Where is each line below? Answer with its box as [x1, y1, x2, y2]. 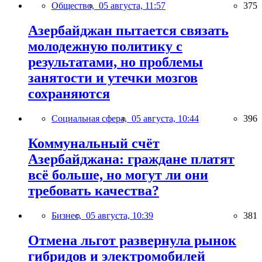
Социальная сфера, [51, 113, 132, 123]
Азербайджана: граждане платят [28, 151, 235, 167]
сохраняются [28, 85, 110, 101]
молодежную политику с [28, 38, 182, 54]
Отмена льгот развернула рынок [28, 232, 236, 248]
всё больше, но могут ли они [28, 167, 208, 182]
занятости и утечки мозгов [28, 70, 198, 85]
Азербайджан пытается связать [28, 22, 229, 38]
